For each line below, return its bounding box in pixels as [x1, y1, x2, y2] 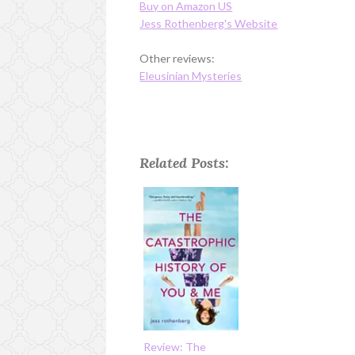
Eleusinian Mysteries [139, 68, 242, 82]
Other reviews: [139, 51, 216, 65]
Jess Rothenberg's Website [139, 16, 278, 30]
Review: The [143, 339, 207, 353]
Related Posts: [139, 153, 230, 172]
